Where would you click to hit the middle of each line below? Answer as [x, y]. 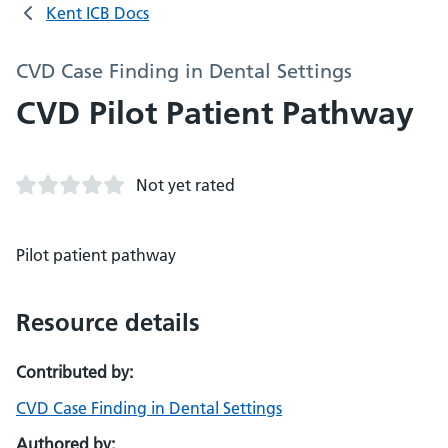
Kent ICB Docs [97, 13]
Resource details [108, 322]
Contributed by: [74, 372]
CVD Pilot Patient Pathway [215, 113]
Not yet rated [185, 185]
